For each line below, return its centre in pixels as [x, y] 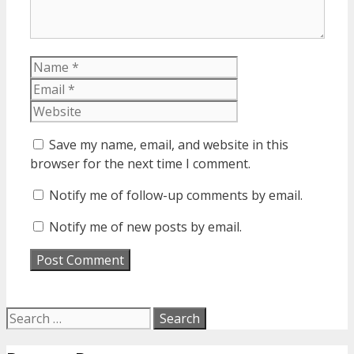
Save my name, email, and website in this [169, 144]
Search [23, 313]
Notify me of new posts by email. [145, 226]
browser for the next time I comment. [140, 163]
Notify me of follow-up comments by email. [176, 195]
